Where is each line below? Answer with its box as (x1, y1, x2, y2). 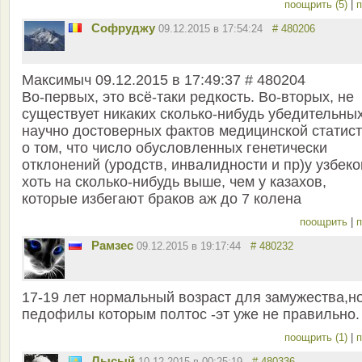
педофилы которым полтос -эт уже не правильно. (22, 306, 360, 323)
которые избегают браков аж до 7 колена (22, 191, 301, 208)
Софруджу (91, 21, 155, 36)
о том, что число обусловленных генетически (22, 140, 327, 157)
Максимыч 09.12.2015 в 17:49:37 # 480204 (22, 72, 305, 89)
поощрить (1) (284, 331, 351, 344)
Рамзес (91, 238, 133, 253)
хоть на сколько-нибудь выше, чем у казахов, (22, 174, 326, 191)
